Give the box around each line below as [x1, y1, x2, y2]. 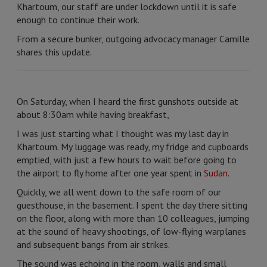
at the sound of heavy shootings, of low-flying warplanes [17, 225, 246, 237]
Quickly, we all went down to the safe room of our [17, 186, 221, 198]
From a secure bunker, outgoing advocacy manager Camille [17, 33, 250, 45]
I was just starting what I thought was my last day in [17, 128, 229, 139]
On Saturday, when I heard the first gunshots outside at [17, 95, 238, 107]
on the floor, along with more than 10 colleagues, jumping [17, 212, 249, 224]
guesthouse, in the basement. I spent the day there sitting [17, 199, 247, 211]
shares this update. [17, 46, 92, 58]
